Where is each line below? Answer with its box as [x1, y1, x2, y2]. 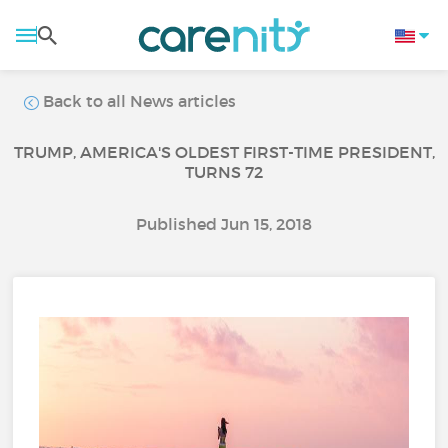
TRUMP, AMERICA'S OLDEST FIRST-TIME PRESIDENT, [13, 142, 435, 162]
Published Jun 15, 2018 [136, 214, 312, 234]
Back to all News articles [39, 91, 237, 111]
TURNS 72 [185, 162, 263, 182]
